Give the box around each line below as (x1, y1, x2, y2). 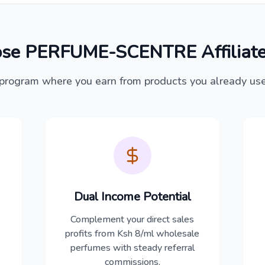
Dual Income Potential (73, 189, 191, 205)
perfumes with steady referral (70, 241, 195, 254)
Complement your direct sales (70, 213, 195, 226)
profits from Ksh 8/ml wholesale (65, 227, 200, 240)
